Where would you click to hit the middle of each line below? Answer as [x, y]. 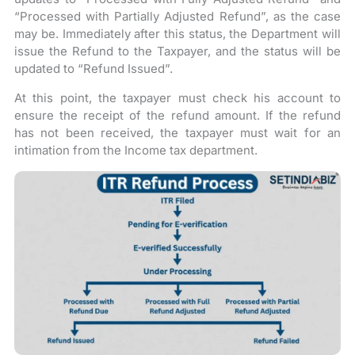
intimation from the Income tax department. [136, 150]
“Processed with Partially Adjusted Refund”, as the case [177, 16]
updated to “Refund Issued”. [94, 69]
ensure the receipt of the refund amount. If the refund [177, 115]
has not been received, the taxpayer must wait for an [177, 133]
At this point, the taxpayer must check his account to [177, 98]
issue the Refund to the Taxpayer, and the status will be [177, 51]
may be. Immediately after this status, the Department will [177, 34]
